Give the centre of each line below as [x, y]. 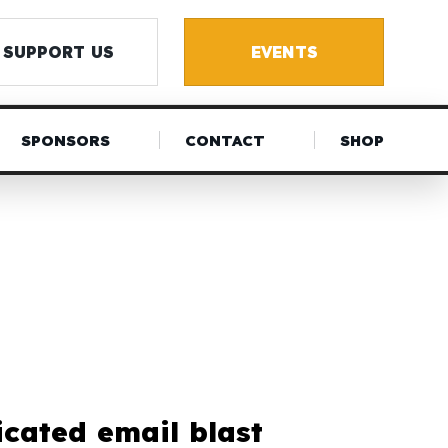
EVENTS [284, 51]
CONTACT [224, 140]
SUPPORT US [58, 51]
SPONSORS [65, 140]
